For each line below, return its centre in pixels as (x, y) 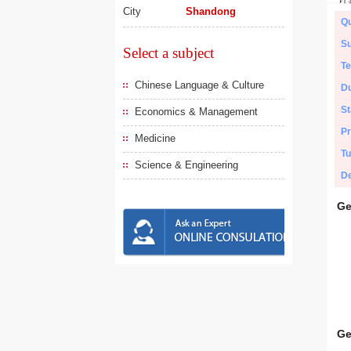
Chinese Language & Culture (199, 85)
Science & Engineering (186, 165)
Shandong (211, 11)
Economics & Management (196, 112)
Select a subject (168, 53)
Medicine (155, 138)
